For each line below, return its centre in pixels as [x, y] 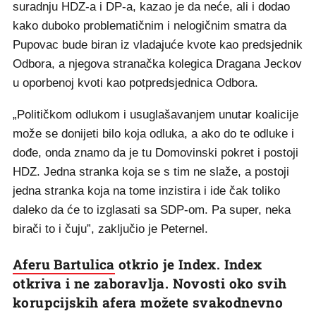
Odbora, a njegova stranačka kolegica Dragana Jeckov [157, 64]
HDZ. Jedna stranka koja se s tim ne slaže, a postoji [151, 172]
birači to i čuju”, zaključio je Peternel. [110, 229]
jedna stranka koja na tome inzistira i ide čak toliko [146, 191]
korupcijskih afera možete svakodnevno [148, 302]
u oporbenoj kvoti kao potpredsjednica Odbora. [135, 83]
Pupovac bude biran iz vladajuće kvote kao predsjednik [158, 45]
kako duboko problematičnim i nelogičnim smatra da [150, 26]
